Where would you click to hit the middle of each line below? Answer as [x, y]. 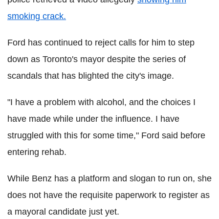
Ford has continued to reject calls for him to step [101, 43]
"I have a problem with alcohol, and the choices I [101, 102]
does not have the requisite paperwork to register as [109, 195]
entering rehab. [37, 152]
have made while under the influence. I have [93, 119]
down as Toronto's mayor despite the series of [97, 59]
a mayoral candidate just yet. [63, 212]
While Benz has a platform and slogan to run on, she [109, 179]
